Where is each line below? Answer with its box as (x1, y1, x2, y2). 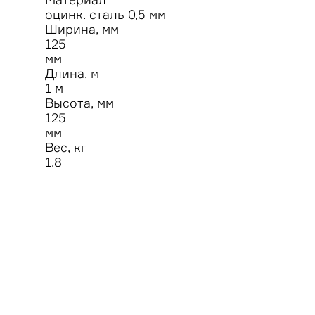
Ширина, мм (45, 22, 119, 37)
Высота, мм (45, 96, 114, 110)
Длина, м (45, 66, 99, 81)
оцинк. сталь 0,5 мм (45, 7, 166, 22)
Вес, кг (45, 140, 87, 155)
